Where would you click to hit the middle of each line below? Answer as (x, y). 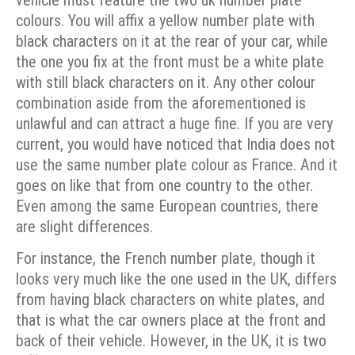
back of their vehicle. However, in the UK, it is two (171, 341)
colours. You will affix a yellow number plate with (165, 20)
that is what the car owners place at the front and (171, 321)
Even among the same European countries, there (167, 206)
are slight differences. (86, 226)
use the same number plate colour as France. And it (177, 164)
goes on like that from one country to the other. (164, 185)
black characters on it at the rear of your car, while (172, 41)
